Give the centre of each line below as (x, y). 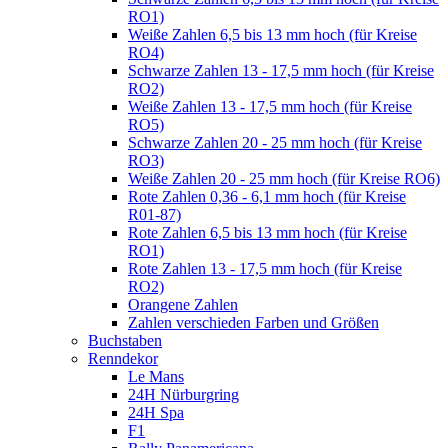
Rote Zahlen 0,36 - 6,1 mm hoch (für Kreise (267, 196)
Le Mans (156, 376)
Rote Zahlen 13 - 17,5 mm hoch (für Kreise (265, 268)
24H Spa (156, 412)
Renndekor (123, 358)
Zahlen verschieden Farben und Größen (253, 322)
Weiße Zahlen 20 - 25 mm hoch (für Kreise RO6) (284, 178)
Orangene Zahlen (183, 304)
